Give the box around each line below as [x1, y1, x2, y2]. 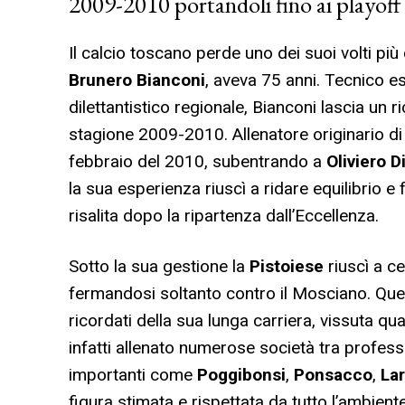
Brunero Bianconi [69, 70, 205, 91]
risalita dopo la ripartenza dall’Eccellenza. [69, 205, 379, 227]
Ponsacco [294, 364, 372, 386]
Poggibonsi [197, 364, 286, 386]
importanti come [69, 364, 197, 386]
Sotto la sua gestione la [69, 256, 250, 278]
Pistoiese [250, 256, 328, 278]
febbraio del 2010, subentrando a [69, 151, 326, 173]
